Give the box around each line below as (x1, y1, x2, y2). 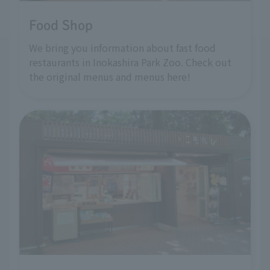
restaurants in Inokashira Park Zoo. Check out (29, 54, 231, 69)
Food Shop (29, 18, 93, 32)
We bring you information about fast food (29, 40, 216, 55)
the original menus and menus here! (29, 69, 190, 84)
